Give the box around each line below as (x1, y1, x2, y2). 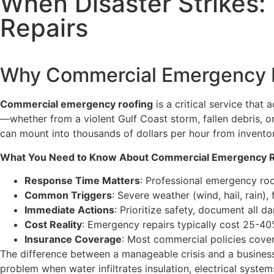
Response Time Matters (24, 174, 140, 187)
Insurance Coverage (24, 233, 122, 246)
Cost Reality (24, 218, 82, 231)
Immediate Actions (24, 204, 114, 217)
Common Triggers (24, 189, 112, 202)
